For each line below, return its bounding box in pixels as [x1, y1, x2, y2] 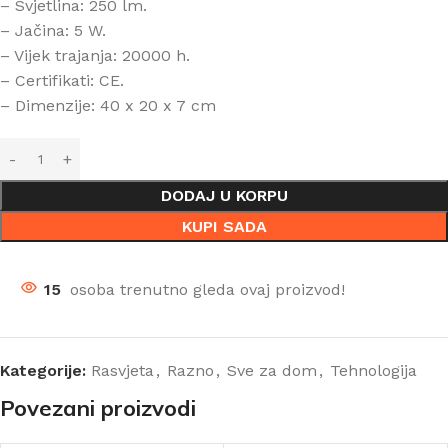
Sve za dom [227, 361, 317, 380]
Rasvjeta [91, 361, 154, 380]
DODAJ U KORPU [160, 186, 288, 205]
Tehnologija [330, 361, 417, 380]
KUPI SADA [181, 217, 267, 236]
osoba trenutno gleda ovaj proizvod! [70, 280, 345, 299]
